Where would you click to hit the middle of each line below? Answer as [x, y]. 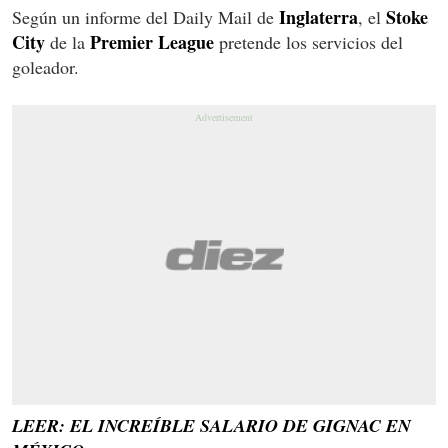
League [186, 41]
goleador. [45, 66]
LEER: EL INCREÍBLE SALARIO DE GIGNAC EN [211, 425]
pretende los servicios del [308, 41]
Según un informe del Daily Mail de [145, 16]
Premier [121, 41]
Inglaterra [318, 16]
